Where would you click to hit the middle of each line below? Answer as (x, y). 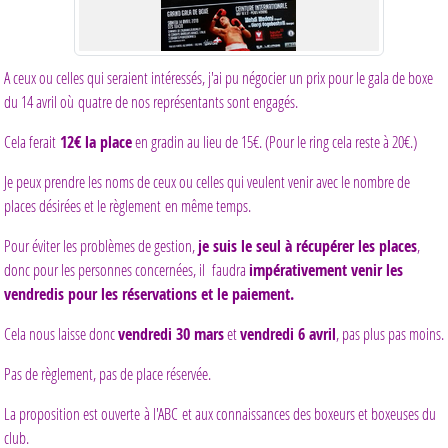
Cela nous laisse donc (61, 333)
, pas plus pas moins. (390, 333)
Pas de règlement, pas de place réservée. (107, 373)
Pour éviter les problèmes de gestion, (101, 245)
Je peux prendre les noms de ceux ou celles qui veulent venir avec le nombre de (207, 181)
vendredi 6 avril (288, 333)
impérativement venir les (326, 269)
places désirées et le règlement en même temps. (127, 205)
